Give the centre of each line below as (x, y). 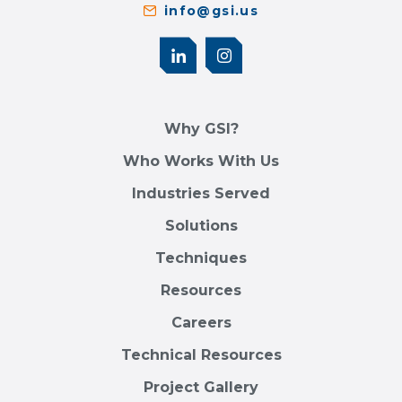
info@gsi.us (211, 11)
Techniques (201, 258)
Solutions (201, 226)
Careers (201, 323)
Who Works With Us (201, 162)
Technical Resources (201, 355)
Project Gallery (201, 388)
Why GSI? (201, 129)
